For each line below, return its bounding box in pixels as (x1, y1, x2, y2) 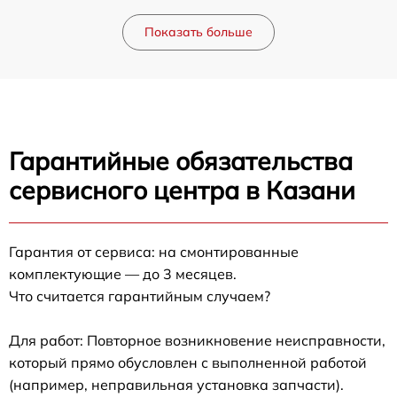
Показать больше (144, 24, 253, 41)
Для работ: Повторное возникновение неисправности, (9, 331, 385, 350)
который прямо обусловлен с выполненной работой (9, 354, 367, 372)
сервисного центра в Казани (9, 175, 355, 206)
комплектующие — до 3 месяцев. (9, 265, 237, 284)
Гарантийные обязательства (9, 145, 353, 177)
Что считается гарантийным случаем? (9, 287, 270, 306)
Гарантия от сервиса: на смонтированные (9, 243, 299, 261)
